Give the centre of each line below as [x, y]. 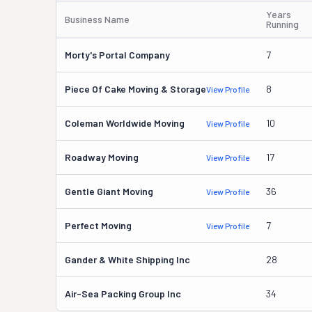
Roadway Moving [102, 157]
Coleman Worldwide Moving [125, 123]
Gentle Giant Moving [109, 191]
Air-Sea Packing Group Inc [123, 294]
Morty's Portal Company [117, 55]
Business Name [97, 19]
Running [282, 24]
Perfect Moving [98, 225]
